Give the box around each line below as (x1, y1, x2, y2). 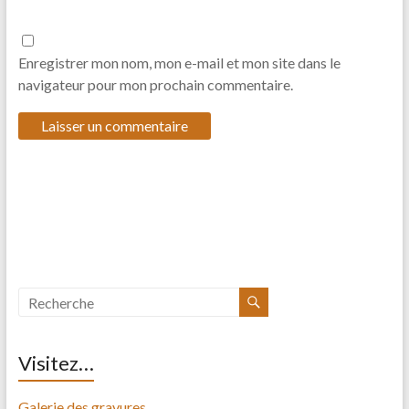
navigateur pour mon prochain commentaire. (17, 76, 293, 94)
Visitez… (17, 351, 94, 376)
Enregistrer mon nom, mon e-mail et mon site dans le (17, 54, 341, 72)
